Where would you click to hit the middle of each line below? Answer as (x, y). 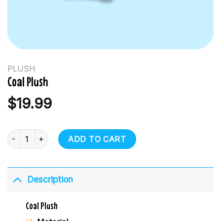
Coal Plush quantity (39, 134)
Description (50, 180)
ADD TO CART (97, 139)
